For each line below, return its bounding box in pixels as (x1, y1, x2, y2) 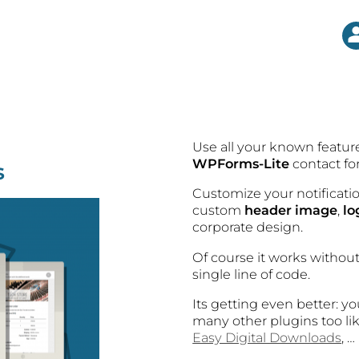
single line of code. (192, 265, 311, 282)
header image (244, 202, 338, 219)
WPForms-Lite (192, 155, 293, 172)
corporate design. (192, 219, 304, 236)
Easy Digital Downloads (192, 329, 342, 345)
